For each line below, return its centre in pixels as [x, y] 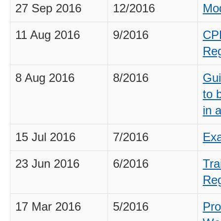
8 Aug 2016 [45, 78]
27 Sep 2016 [48, 8]
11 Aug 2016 [48, 35]
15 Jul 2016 [45, 137]
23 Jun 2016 [47, 164]
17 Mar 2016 [48, 207]
